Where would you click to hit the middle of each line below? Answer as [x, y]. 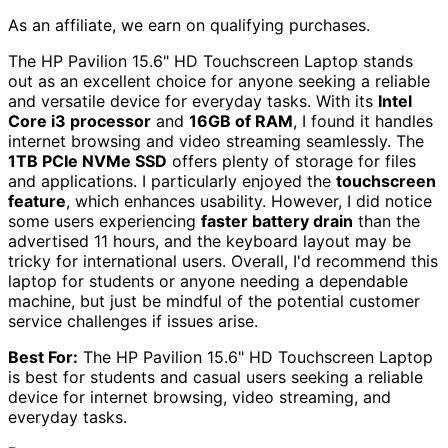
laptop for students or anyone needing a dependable [208, 281]
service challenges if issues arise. [133, 321]
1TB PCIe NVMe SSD [87, 161]
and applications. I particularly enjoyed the [172, 181]
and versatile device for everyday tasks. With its [193, 101]
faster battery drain [277, 221]
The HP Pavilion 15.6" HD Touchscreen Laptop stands [210, 61]
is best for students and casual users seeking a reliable [215, 377]
